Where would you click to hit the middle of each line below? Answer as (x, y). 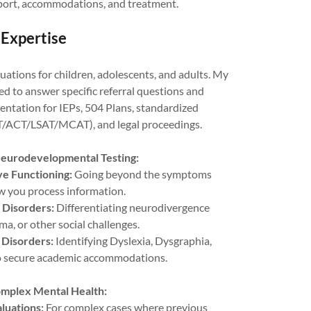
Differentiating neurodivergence (132, 207)
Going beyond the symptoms (142, 174)
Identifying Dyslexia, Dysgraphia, (132, 241)
